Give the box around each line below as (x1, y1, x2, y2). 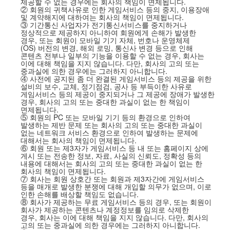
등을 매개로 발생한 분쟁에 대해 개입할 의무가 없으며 (20, 181, 193, 191)
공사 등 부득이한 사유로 (113, 81, 192, 91)
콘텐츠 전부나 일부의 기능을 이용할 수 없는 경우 (20, 50, 179, 61)
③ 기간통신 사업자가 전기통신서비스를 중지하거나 (20, 20, 187, 30)
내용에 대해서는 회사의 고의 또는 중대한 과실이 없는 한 (20, 158, 202, 168)
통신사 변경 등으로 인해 (114, 43, 193, 53)
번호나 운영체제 (137, 35, 190, 45)
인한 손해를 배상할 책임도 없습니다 (20, 189, 137, 199)
